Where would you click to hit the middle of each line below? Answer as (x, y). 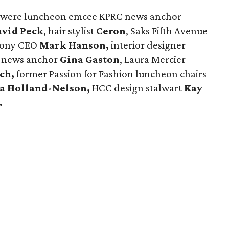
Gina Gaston (89, 59)
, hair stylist (70, 31)
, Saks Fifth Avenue (167, 31)
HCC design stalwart (137, 88)
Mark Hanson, (75, 45)
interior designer (148, 45)
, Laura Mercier (153, 59)
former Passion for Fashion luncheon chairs (112, 74)
